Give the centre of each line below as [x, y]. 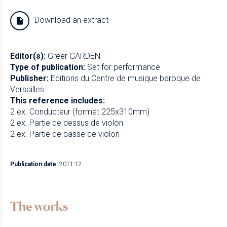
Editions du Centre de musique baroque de [126, 79]
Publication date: [34, 164]
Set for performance [124, 67]
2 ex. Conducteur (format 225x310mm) [80, 112]
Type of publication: [48, 67]
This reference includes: [58, 101]
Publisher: [29, 79]
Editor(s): [28, 56]
